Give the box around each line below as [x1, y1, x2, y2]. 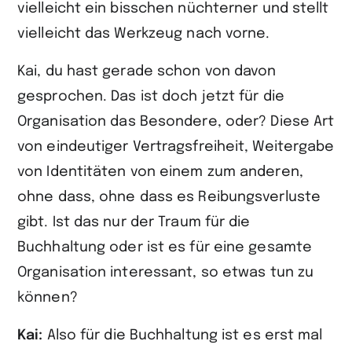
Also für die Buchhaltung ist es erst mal [46, 328, 323, 343]
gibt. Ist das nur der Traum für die [17, 215, 251, 229]
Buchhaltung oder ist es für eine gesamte [17, 240, 313, 255]
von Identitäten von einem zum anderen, [17, 165, 303, 179]
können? [17, 291, 78, 305]
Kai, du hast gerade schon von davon [17, 64, 277, 79]
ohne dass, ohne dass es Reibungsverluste [17, 190, 321, 204]
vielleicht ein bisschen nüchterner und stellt [17, 2, 329, 16]
